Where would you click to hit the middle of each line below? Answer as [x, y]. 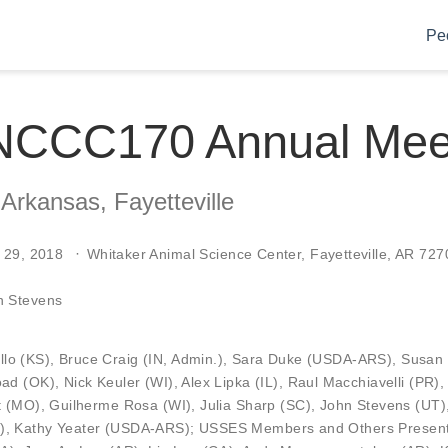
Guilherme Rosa [104, 404]
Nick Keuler [102, 381]
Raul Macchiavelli [346, 381]
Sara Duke [267, 358]
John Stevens [365, 404]
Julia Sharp [238, 404]
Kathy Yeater [57, 427]
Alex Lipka [216, 381]
